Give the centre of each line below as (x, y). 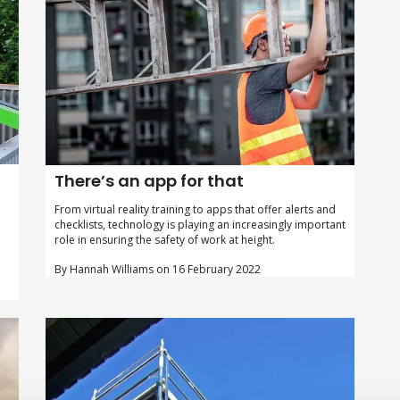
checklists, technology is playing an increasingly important (200, 224)
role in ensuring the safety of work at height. (164, 239)
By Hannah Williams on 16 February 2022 (157, 269)
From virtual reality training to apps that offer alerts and (195, 209)
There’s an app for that (149, 180)
